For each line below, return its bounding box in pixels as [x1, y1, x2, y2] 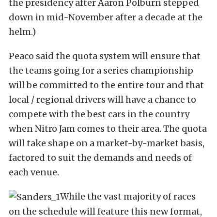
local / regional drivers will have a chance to [9, 94, 196, 106]
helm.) [9, 26, 36, 38]
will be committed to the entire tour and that [9, 79, 204, 91]
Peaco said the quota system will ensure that [9, 50, 201, 62]
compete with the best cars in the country [9, 108, 189, 120]
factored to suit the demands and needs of [9, 152, 192, 164]
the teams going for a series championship [9, 65, 193, 77]
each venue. [9, 167, 59, 178]
